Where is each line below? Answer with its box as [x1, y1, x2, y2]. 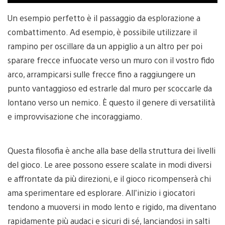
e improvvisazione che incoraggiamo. [8, 110, 143, 122]
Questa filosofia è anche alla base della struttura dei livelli [8, 145, 215, 156]
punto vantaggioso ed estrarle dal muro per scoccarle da [8, 82, 212, 93]
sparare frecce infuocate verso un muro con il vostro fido [8, 54, 214, 65]
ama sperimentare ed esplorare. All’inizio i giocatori [8, 187, 195, 198]
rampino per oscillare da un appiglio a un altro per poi [8, 40, 202, 51]
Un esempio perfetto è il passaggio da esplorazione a [8, 12, 200, 23]
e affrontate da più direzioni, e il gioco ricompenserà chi [8, 173, 211, 184]
